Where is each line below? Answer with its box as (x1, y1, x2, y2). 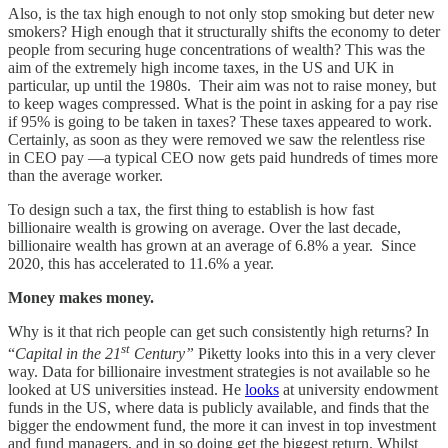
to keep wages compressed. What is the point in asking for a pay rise (8, 94, 438, 112)
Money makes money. (8, 288, 154, 306)
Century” (130, 344, 198, 362)
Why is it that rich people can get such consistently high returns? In (8, 322, 429, 340)
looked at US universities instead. (8, 380, 218, 398)
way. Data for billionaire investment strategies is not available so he (8, 362, 430, 380)
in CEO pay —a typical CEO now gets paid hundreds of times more (8, 148, 438, 166)
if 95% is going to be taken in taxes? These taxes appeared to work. (8, 112, 432, 130)
